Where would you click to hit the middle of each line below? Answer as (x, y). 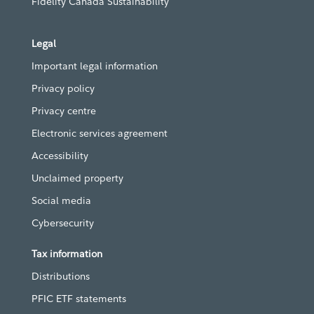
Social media (61, 200)
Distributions (61, 276)
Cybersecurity (63, 223)
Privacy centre (64, 110)
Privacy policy (63, 88)
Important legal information (95, 66)
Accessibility (60, 155)
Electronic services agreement (100, 133)
